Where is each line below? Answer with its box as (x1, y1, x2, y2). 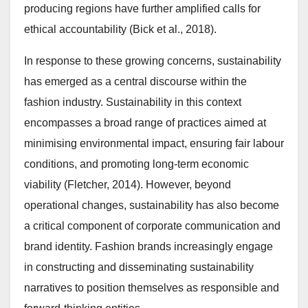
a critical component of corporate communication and (24, 219, 280, 232)
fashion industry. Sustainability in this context (24, 96, 241, 108)
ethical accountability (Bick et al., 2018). (24, 23, 217, 35)
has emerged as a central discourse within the (24, 75, 247, 87)
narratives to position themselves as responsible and (24, 281, 279, 294)
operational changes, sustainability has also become (24, 199, 279, 211)
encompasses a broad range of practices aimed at (24, 116, 266, 129)
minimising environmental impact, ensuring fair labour (24, 137, 284, 149)
